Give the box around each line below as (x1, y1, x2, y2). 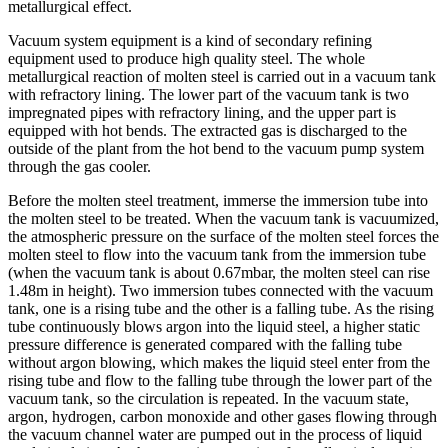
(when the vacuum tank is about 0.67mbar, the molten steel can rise (8, 263, 430, 281)
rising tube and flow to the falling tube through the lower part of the (8, 371, 432, 389)
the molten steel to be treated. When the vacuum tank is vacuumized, (8, 209, 439, 227)
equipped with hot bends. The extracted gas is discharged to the (8, 121, 407, 139)
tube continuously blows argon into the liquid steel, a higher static (8, 317, 420, 335)
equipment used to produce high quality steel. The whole (8, 49, 365, 67)
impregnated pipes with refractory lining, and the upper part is (8, 103, 396, 121)
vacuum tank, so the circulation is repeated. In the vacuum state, (8, 389, 409, 407)
